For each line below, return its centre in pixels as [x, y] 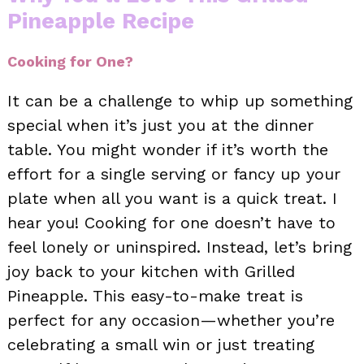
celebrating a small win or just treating [161, 344]
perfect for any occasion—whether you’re [171, 320]
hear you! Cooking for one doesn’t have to [171, 222]
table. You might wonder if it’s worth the [168, 149]
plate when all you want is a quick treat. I [172, 198]
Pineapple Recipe [101, 21]
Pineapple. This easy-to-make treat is [155, 295]
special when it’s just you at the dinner [160, 125]
